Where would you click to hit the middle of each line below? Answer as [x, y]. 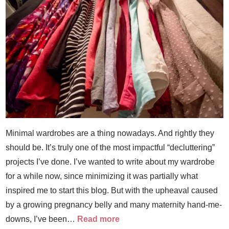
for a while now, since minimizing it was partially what [102, 176]
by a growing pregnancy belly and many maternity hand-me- [114, 205]
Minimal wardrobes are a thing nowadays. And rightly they [110, 133]
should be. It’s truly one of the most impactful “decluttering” [110, 147]
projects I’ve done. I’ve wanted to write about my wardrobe [110, 162]
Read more [99, 219]
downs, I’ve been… [42, 219]
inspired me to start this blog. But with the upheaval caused [112, 190]
